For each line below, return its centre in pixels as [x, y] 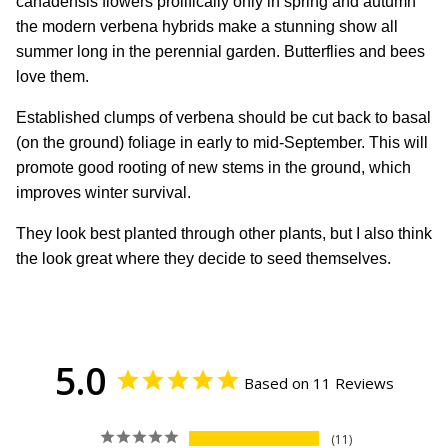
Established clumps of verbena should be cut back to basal [223, 118]
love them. [52, 77]
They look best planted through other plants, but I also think [224, 234]
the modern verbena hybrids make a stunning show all [207, 27]
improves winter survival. [103, 193]
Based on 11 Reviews [318, 383]
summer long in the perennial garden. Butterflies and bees [220, 52]
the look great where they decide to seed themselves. [203, 259]
